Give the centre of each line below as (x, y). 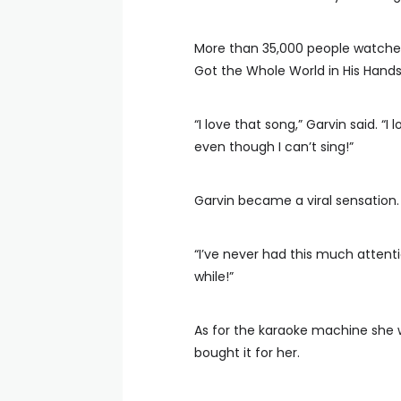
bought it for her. (247, 353)
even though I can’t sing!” (274, 147)
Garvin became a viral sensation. (297, 200)
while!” (214, 277)
